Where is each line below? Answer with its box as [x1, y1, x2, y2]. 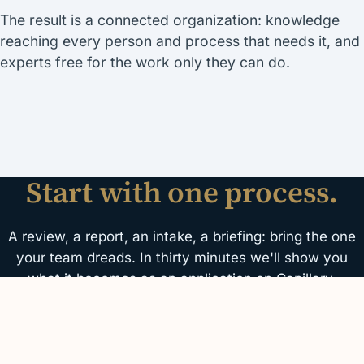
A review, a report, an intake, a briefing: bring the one [8, 228, 356, 245]
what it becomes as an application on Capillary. [28, 271, 336, 288]
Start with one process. [26, 172, 338, 212]
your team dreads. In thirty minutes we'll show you [16, 249, 348, 266]
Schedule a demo [129, 332, 235, 349]
